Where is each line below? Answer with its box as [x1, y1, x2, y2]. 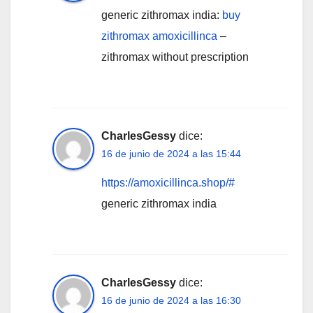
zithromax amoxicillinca [101, 29, 217, 42]
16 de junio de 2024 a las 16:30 [101, 294, 241, 306]
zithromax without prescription [101, 50, 249, 63]
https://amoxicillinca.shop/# [101, 176, 235, 189]
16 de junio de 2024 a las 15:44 [101, 147, 241, 159]
